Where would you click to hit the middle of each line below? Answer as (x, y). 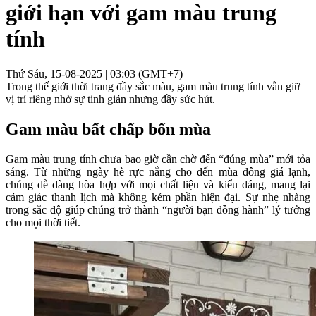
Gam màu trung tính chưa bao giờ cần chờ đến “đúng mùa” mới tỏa (158, 159)
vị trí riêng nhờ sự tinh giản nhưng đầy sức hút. (110, 99)
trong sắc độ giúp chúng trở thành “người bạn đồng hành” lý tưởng (158, 209)
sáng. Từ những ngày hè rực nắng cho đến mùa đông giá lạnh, (158, 171)
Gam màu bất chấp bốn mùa (108, 129)
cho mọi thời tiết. (43, 222)
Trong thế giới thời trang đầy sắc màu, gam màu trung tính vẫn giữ (153, 86)
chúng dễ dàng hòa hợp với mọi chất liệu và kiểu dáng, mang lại (158, 184)
